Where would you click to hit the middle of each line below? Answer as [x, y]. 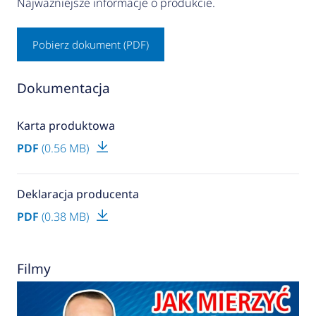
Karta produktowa [66, 126]
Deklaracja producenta [78, 194]
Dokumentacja [63, 89]
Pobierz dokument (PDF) [90, 45]
